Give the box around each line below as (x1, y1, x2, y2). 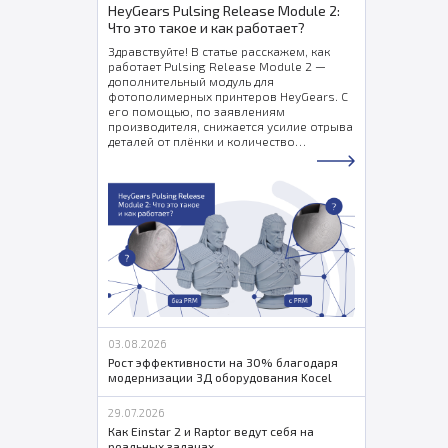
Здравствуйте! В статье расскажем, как (107, 44, 330, 58)
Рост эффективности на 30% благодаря (107, 355, 338, 370)
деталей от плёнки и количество (107, 134, 295, 148)
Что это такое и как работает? (107, 19, 305, 36)
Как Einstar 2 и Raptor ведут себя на (107, 424, 314, 439)
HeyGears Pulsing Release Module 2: (107, 2, 340, 19)
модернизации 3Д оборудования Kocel (107, 370, 332, 385)
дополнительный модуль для (107, 74, 274, 88)
